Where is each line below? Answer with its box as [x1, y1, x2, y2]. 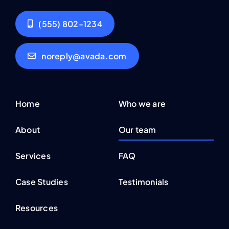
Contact [15, 203, 48, 215]
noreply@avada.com [41, 26, 127, 37]
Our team [118, 99, 156, 110]
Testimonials [118, 151, 169, 163]
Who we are [118, 73, 166, 84]
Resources [15, 177, 58, 189]
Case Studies [15, 151, 68, 163]
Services [15, 125, 51, 136]
